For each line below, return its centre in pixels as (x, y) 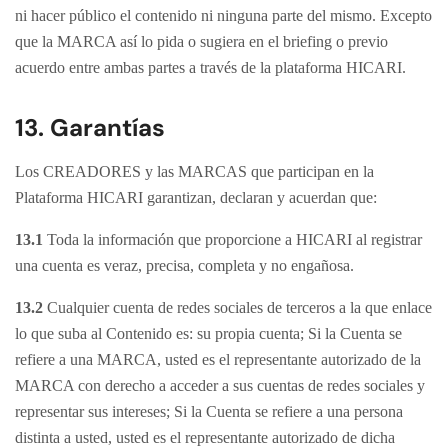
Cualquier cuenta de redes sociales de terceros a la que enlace (237, 307)
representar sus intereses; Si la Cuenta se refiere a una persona (209, 411)
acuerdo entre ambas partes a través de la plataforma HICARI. (210, 67)
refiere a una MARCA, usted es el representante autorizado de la (218, 359)
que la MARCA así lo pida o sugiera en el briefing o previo (201, 41)
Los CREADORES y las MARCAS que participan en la (194, 171)
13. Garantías (90, 127)
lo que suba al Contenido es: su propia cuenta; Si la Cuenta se (208, 333)
